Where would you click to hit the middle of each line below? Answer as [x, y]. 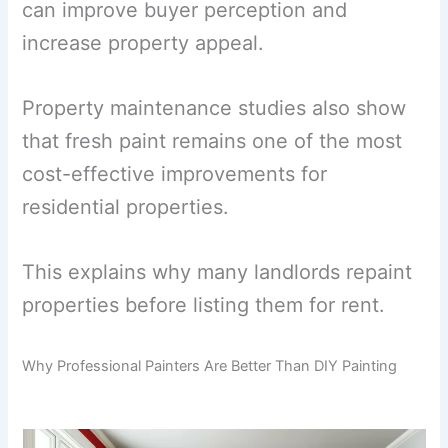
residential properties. [126, 206]
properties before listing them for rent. [204, 304]
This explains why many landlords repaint [217, 271]
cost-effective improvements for [175, 173]
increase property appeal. [143, 42]
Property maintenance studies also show [214, 107]
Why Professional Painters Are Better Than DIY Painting [210, 365]
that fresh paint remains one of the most [212, 140]
